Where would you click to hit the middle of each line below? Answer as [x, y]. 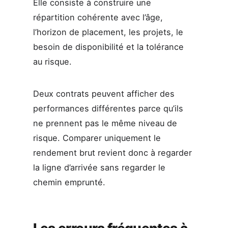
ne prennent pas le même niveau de [105, 123]
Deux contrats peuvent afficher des [104, 94]
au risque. [52, 61]
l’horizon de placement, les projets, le [108, 32]
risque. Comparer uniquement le [97, 138]
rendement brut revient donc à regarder [112, 153]
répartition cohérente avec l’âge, [98, 17]
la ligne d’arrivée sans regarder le [99, 168]
